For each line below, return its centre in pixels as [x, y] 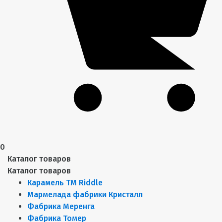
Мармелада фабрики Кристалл [85, 194]
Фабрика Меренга [61, 206]
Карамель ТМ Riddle [65, 182]
